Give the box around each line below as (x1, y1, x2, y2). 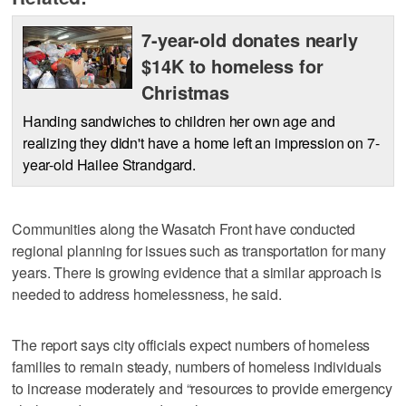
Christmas (141, 79, 230, 105)
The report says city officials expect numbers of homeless (12, 333, 371, 355)
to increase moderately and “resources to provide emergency (12, 377, 393, 399)
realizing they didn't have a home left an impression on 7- (22, 131, 380, 153)
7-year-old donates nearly (141, 26, 358, 53)
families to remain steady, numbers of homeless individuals (12, 355, 382, 377)
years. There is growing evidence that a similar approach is (12, 261, 382, 283)
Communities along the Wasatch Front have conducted (12, 217, 356, 239)
